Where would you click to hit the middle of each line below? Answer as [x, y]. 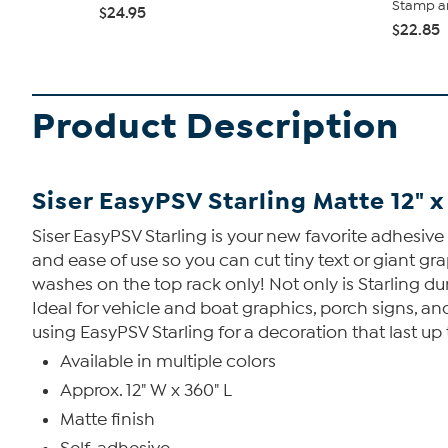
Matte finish [107, 419]
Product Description [215, 126]
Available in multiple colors [168, 361]
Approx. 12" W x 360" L [146, 390]
